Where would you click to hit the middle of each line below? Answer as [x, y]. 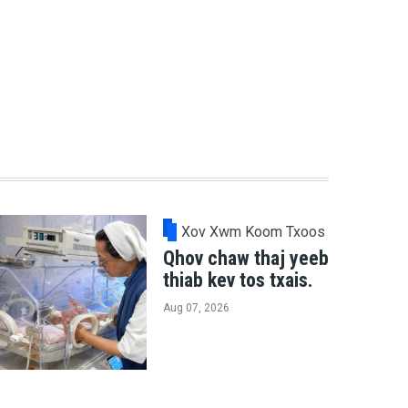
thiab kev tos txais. [238, 280]
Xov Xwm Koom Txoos [254, 232]
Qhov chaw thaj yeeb [245, 259]
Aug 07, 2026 [196, 308]
